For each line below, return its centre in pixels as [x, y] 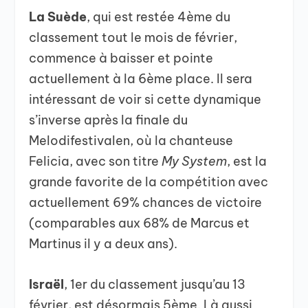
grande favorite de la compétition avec [149, 181]
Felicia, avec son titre [96, 161]
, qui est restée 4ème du [159, 16]
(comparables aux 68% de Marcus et [140, 223]
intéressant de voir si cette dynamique [145, 99]
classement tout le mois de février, [133, 37]
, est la [247, 161]
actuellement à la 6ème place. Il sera [141, 78]
